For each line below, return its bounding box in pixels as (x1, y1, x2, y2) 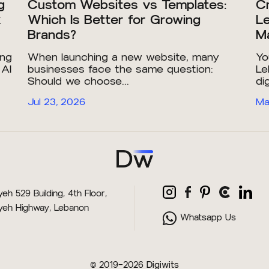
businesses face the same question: (28, 63, 213, 76)
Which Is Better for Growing (28, 12, 201, 28)
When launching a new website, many (28, 51, 219, 64)
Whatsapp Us (180, 213, 237, 223)
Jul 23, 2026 (28, 96, 85, 108)
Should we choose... (28, 75, 129, 88)
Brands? (28, 27, 76, 43)
